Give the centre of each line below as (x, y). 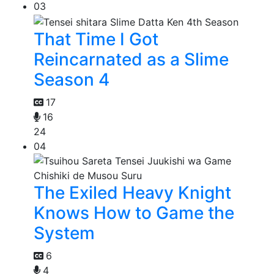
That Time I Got (96, 39)
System (64, 233)
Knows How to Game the (134, 213)
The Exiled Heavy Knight (132, 192)
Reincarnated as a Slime (131, 59)
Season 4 (72, 79)
